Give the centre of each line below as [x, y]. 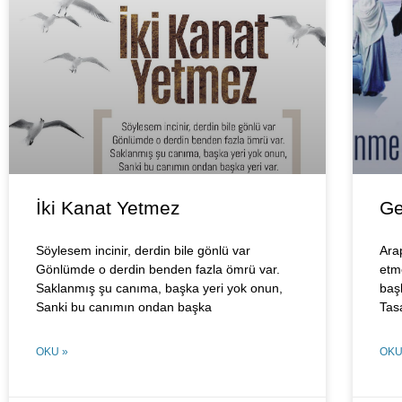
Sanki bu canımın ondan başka [124, 306]
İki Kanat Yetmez [108, 207]
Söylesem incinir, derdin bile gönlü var [143, 250]
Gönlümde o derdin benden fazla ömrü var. [158, 269]
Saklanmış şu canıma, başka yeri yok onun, [159, 288]
